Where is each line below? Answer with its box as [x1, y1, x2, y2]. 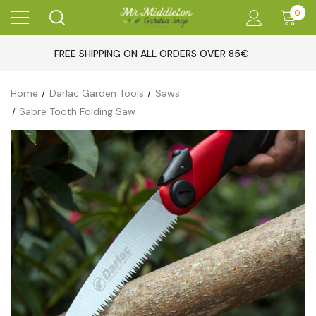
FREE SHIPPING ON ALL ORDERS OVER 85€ [54, 47, 248, 60]
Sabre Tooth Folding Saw [19, 105, 136, 118]
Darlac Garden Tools [49, 87, 144, 99]
